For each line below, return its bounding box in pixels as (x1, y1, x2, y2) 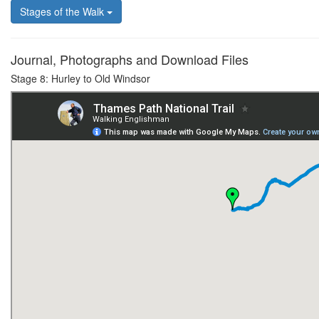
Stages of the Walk (20, 4, 107, 19)
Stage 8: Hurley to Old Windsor (11, 70, 150, 85)
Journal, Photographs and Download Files (11, 49, 249, 68)
